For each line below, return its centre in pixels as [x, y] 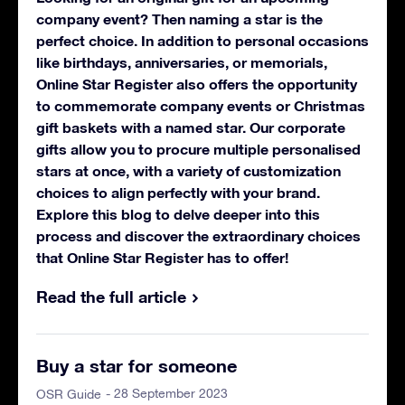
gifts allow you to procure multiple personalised [198, 148]
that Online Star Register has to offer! [162, 257]
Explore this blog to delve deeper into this [178, 213]
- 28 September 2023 [167, 393]
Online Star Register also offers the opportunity [197, 83]
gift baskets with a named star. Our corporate [191, 127]
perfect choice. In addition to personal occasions [202, 40]
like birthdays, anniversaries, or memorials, [182, 61]
